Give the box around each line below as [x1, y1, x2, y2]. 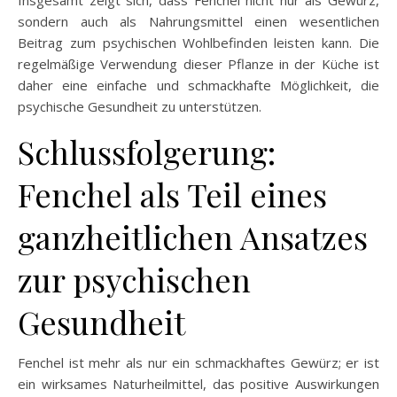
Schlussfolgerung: [18, 129, 276, 173]
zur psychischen [18, 257, 251, 300]
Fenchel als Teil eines [18, 172, 327, 215]
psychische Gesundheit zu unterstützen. [18, 97, 261, 115]
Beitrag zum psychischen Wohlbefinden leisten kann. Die [18, 33, 379, 51]
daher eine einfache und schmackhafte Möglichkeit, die [18, 75, 379, 94]
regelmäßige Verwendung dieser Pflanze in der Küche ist [18, 54, 379, 73]
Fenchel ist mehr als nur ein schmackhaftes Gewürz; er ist [18, 353, 379, 371]
